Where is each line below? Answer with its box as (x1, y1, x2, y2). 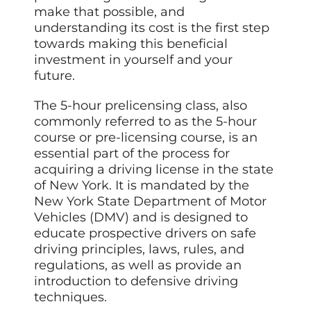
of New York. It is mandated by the (34, 177, 250, 193)
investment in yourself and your (34, 51, 233, 67)
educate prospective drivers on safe (34, 225, 257, 241)
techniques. (34, 289, 108, 305)
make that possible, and (34, 3, 185, 19)
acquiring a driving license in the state (34, 161, 274, 177)
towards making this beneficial (34, 35, 228, 51)
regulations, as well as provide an (34, 257, 242, 273)
